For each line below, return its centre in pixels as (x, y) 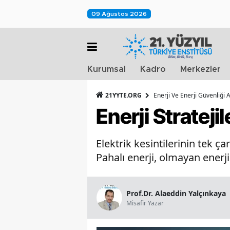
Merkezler (200, 69)
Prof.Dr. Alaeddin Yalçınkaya (176, 193)
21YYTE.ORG (123, 95)
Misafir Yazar (145, 203)
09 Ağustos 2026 (119, 14)
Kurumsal (107, 69)
